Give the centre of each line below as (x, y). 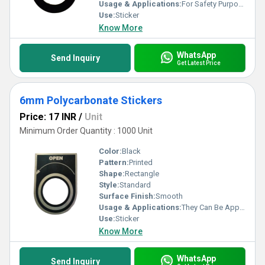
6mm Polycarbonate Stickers (91, 100)
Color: (110, 151)
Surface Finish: (127, 196)
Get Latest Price (198, 63)
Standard (135, 185)
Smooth (169, 196)
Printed (141, 162)
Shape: (112, 174)
